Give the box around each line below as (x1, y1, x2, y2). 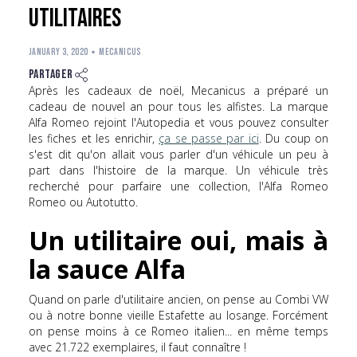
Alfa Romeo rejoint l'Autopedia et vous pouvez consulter (29, 115, 328, 131)
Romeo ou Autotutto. (29, 194, 138, 210)
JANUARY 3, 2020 (29, 46, 88, 59)
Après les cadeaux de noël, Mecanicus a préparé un (29, 83, 328, 99)
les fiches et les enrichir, (29, 131, 159, 147)
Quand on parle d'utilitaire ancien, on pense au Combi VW (29, 292, 328, 308)
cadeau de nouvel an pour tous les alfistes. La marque (29, 99, 328, 115)
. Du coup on (258, 131, 329, 147)
